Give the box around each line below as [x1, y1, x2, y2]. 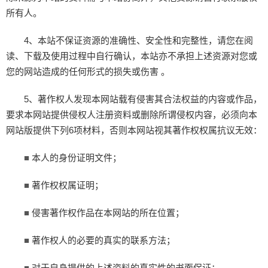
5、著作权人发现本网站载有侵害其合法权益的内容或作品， [24, 94, 262, 104]
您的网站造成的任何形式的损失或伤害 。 [6, 66, 170, 77]
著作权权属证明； [29, 180, 103, 190]
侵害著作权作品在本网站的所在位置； [29, 208, 184, 218]
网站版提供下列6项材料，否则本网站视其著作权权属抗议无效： [6, 125, 262, 135]
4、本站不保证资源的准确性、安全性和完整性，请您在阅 [24, 35, 253, 45]
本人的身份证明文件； [29, 153, 121, 163]
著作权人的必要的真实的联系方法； [29, 235, 175, 245]
